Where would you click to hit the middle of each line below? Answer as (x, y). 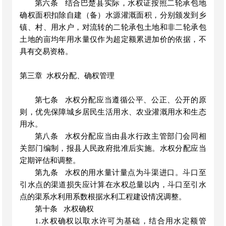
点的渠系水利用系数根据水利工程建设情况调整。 (103, 197)
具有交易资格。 (46, 51)
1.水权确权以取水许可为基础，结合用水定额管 (120, 221)
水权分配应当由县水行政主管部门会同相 (135, 136)
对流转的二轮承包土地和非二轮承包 (144, 27)
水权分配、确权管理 (81, 76)
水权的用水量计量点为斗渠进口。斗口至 (135, 173)
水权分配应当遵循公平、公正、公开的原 (135, 100)
